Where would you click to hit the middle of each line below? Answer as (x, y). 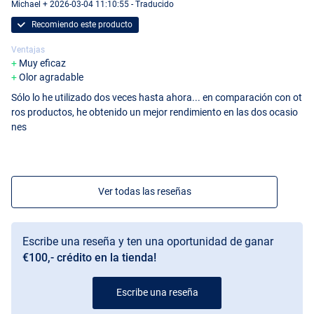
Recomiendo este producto (81, 25)
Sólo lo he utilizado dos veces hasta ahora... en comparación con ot (157, 98)
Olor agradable (51, 77)
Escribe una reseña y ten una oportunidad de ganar (148, 242)
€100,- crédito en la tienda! (89, 258)
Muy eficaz (42, 63)
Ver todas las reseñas (144, 192)
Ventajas (28, 50)
